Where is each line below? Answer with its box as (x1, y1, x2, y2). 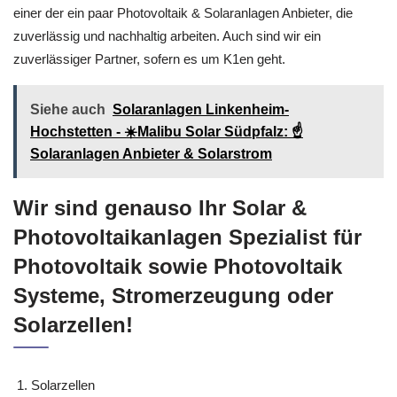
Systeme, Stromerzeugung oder (13, 283, 333, 307)
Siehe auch (30, 102, 105, 117)
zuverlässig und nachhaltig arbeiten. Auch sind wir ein (13, 27, 321, 43)
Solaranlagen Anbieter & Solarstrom (30, 146, 272, 161)
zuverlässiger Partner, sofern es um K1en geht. (13, 51, 285, 66)
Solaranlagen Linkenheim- (113, 102, 289, 117)
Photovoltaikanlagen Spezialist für (13, 224, 362, 249)
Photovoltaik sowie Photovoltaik (13, 253, 342, 278)
